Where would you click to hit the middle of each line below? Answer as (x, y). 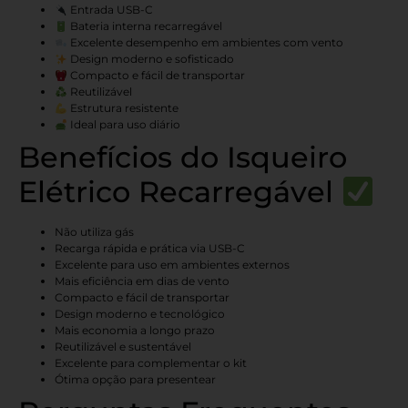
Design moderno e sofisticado (150, 59)
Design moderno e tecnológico (140, 314)
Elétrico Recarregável (180, 192)
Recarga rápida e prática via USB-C (150, 249)
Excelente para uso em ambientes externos (172, 265)
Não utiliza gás (94, 232)
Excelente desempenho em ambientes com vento (205, 43)
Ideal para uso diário (123, 125)
